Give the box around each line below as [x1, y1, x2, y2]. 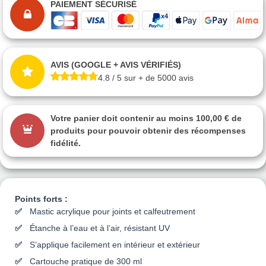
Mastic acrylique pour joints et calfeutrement [30, 206, 195, 216]
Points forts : [15, 194, 68, 204]
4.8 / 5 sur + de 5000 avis [98, 73, 194, 83]
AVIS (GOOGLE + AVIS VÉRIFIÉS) [50, 60, 181, 70]
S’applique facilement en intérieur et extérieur [30, 239, 200, 249]
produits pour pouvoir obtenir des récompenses [50, 125, 246, 135]
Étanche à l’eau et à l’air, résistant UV [30, 223, 170, 233]
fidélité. [50, 138, 81, 148]
